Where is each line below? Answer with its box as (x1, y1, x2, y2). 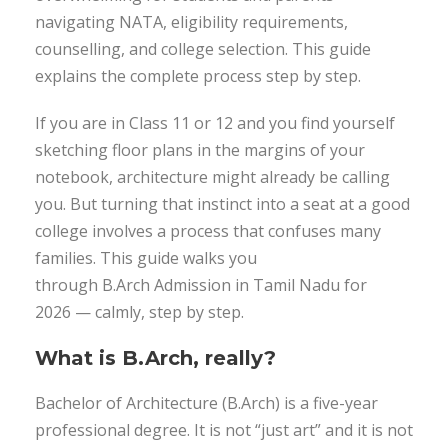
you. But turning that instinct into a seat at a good (35, 193, 410, 215)
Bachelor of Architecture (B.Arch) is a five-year (35, 392, 378, 414)
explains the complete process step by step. (35, 65, 361, 87)
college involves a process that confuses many (35, 220, 381, 242)
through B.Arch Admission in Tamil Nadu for (35, 274, 367, 296)
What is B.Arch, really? (35, 346, 276, 370)
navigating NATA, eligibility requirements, (35, 11, 348, 33)
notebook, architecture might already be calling (35, 166, 390, 188)
